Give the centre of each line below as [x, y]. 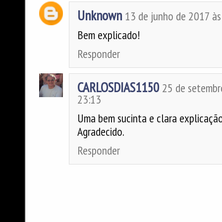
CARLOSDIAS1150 [118, 87]
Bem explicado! [109, 35]
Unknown [100, 16]
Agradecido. [101, 132]
